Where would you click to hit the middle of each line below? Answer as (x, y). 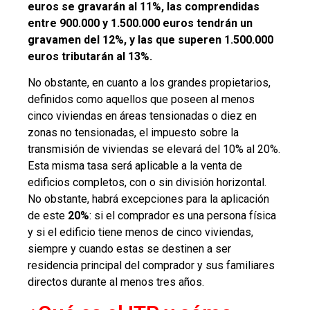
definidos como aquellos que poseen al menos (141, 100)
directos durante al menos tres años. (116, 282)
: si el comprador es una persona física (183, 216)
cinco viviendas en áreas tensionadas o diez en (142, 116)
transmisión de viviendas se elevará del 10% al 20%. (154, 149)
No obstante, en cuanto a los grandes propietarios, (149, 83)
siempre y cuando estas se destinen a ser (129, 249)
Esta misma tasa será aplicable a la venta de (135, 166)
